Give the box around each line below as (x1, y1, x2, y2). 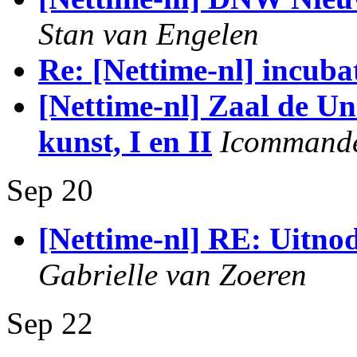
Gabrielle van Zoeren (38, 257, 307, 292)
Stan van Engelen (38, 17, 259, 51)
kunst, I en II (38, 124, 212, 159)
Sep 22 (6, 306, 93, 340)
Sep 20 (6, 173, 93, 207)
